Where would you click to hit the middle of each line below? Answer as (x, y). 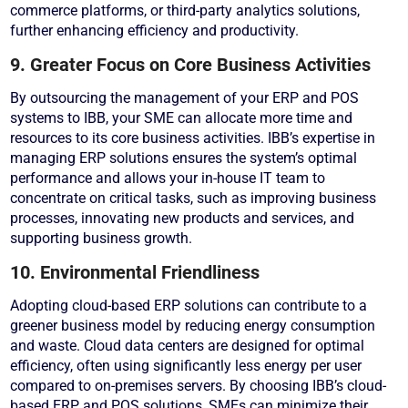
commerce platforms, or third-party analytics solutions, (185, 11)
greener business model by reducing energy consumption (193, 326)
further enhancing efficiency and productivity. (155, 31)
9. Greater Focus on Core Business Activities (191, 65)
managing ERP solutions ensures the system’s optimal (184, 158)
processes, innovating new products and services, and (183, 219)
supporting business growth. (102, 239)
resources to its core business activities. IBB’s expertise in (193, 138)
